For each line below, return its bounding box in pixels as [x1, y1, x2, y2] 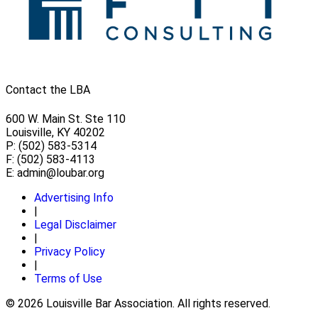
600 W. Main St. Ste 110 [6, 111, 126, 126]
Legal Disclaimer [34, 217, 116, 231]
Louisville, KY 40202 [6, 125, 105, 139]
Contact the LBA [6, 83, 90, 97]
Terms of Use [34, 271, 102, 285]
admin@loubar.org [17, 165, 104, 180]
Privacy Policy [34, 244, 105, 258]
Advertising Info [34, 190, 114, 204]
